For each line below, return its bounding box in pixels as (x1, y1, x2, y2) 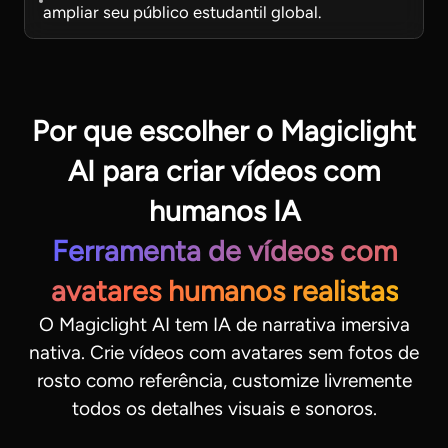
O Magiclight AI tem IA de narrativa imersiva (38, 312, 410, 336)
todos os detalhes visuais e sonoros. (71, 396, 377, 420)
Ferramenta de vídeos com (51, 233, 397, 268)
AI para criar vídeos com (68, 153, 380, 188)
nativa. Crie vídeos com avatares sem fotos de (29, 340, 419, 364)
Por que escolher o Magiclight (32, 113, 416, 148)
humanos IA (148, 193, 300, 228)
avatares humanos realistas (50, 273, 398, 308)
